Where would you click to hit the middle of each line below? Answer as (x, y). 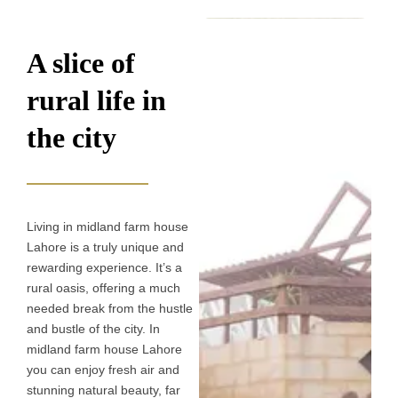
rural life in (96, 100)
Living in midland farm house (107, 226)
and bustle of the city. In (93, 328)
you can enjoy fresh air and (103, 369)
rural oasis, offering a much (103, 287)
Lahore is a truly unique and (105, 247)
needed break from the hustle (110, 308)
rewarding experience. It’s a (104, 267)
